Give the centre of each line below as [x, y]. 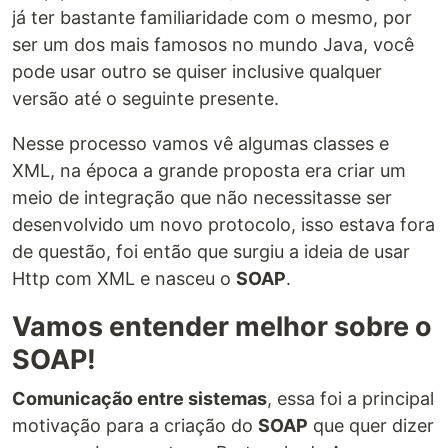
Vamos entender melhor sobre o [222, 326]
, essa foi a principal [350, 398]
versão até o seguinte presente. [145, 98]
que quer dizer [371, 425]
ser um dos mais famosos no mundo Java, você [213, 44]
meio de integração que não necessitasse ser [202, 197]
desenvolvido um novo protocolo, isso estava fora [223, 224]
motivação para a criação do [135, 425]
